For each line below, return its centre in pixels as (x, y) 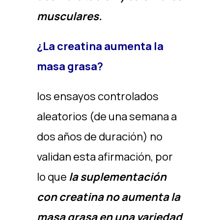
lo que (53, 177)
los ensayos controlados (97, 96)
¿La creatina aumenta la (100, 46)
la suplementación (117, 177)
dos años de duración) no (99, 137)
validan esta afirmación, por (105, 157)
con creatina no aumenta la (108, 197)
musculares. (69, 16)
